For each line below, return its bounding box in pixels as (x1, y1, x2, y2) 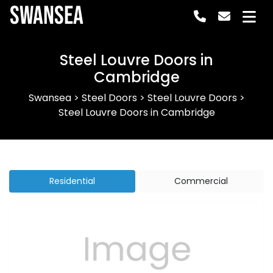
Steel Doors (81, 91, 137, 105)
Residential (49, 175, 95, 187)
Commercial (174, 175, 228, 187)
